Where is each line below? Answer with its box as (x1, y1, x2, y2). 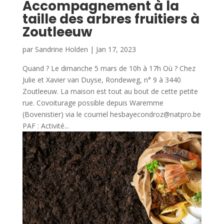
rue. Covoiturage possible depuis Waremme (22, 98, 163, 108)
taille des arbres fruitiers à (22, 10, 199, 28)
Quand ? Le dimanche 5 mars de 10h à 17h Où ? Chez (22, 63, 195, 73)
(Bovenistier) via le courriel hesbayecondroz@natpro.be (22, 109, 201, 119)
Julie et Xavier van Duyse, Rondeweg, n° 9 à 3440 (22, 75, 181, 85)
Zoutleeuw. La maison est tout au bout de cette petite (22, 86, 198, 96)
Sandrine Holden (34, 44, 88, 54)
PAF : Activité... (22, 121, 69, 131)
